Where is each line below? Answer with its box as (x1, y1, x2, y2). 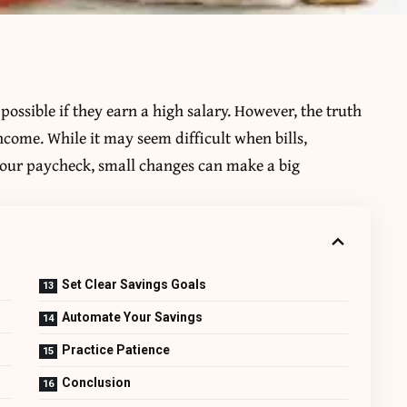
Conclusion (62, 374, 132, 390)
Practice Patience (62, 342, 171, 357)
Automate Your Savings (62, 309, 203, 324)
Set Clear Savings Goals (62, 276, 207, 292)
